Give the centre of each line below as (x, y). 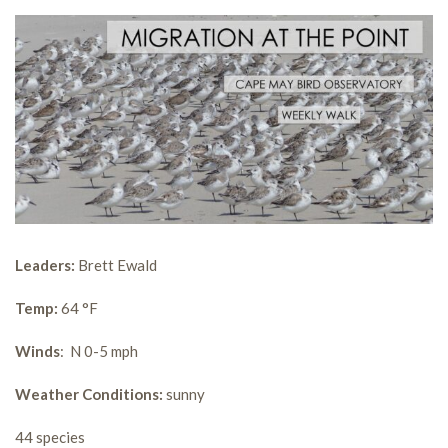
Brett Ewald (116, 265)
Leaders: (45, 265)
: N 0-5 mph (99, 351)
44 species (50, 437)
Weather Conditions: (89, 394)
